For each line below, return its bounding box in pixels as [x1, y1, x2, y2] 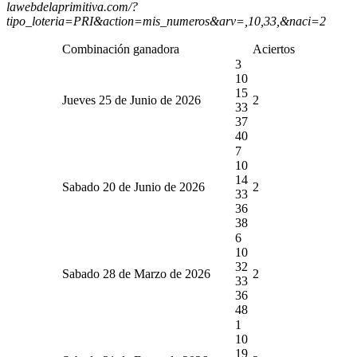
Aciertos [253, 41, 295, 56]
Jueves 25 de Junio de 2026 [62, 92, 201, 107]
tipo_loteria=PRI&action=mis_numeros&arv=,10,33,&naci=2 [6, 14, 326, 28]
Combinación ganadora [62, 41, 179, 56]
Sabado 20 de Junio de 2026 [62, 179, 205, 194]
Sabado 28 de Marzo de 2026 [62, 266, 210, 280]
